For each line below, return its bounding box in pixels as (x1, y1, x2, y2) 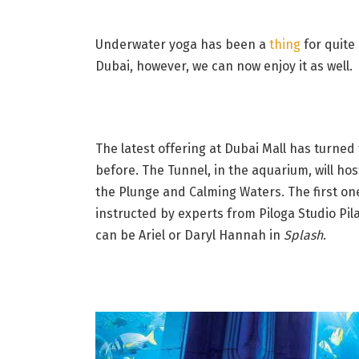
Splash (283, 228, 323, 244)
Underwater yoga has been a (95, 36, 269, 52)
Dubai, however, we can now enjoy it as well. (95, 58, 353, 74)
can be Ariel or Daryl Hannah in (95, 228, 284, 244)
